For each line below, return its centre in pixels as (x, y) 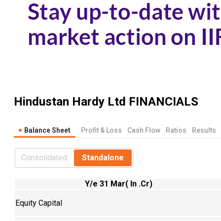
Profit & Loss (101, 130)
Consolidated (44, 157)
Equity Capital (39, 203)
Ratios (176, 130)
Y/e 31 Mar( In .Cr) (118, 184)
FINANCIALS (162, 102)
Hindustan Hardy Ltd (70, 102)
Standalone (103, 157)
